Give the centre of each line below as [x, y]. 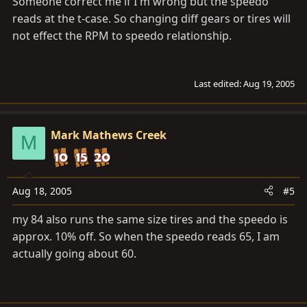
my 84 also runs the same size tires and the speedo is [150, 219]
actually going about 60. [74, 253]
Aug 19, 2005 [269, 83]
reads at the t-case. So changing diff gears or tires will [151, 19]
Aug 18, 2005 [42, 191]
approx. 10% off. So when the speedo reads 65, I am [146, 236]
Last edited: [219, 83]
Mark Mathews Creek [109, 135]
